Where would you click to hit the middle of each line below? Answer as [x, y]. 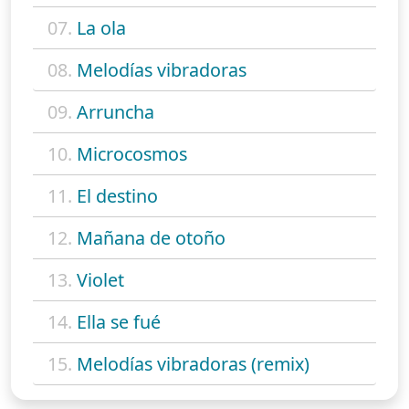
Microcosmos [132, 153]
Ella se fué [119, 321]
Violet [100, 279]
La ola [101, 27]
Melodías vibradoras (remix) [193, 363]
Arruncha [115, 111]
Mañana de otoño [151, 237]
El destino [117, 195]
